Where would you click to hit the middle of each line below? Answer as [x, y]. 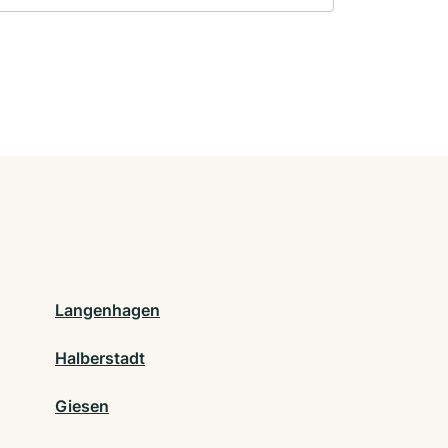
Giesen [82, 405]
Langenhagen [107, 309]
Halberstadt [100, 357]
